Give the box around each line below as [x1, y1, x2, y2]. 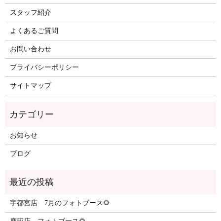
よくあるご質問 [9, 27, 58, 35]
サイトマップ [9, 82, 51, 90]
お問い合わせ [9, 45, 51, 53]
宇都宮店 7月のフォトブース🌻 [9, 199, 110, 207]
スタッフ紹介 [9, 9, 51, 17]
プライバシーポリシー [9, 64, 79, 72]
